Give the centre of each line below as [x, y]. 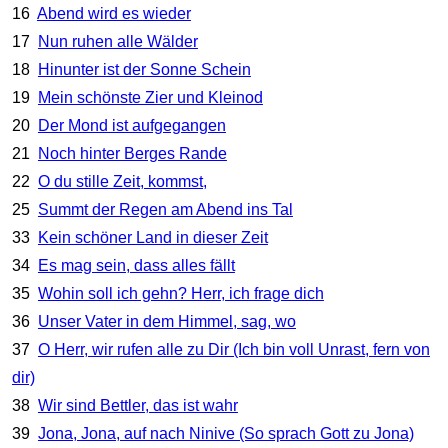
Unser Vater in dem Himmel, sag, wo [166, 322]
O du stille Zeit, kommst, [122, 182]
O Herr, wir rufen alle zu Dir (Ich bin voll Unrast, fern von [233, 350]
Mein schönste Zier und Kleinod [150, 98]
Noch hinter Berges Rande [132, 154]
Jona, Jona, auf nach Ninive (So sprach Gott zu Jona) [225, 434]
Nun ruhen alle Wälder [117, 42]
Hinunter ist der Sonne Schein [144, 70]
